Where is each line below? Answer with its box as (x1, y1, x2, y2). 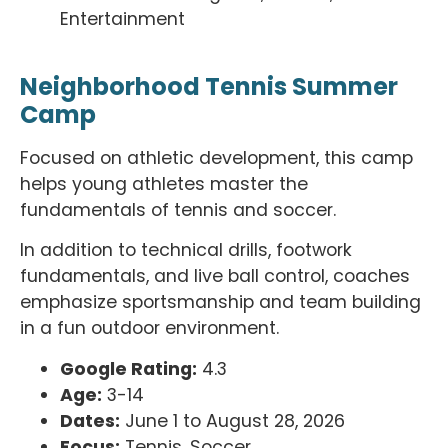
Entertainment (60, 7, 185, 32)
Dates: (60, 408, 120, 433)
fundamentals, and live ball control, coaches (20, 264, 410, 289)
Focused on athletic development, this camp (20, 145, 413, 170)
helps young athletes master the (20, 171, 308, 196)
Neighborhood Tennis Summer (20, 69, 398, 103)
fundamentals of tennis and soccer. (20, 197, 336, 222)
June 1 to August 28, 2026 (120, 408, 345, 433)
